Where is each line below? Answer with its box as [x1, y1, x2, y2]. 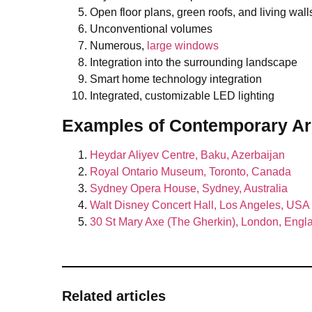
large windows [147, 40, 219, 52]
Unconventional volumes [90, 23, 212, 36]
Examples [62, 115, 143, 135]
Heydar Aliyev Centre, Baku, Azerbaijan [90, 148, 285, 161]
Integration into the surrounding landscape [90, 56, 297, 69]
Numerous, [90, 40, 147, 52]
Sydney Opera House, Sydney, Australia [90, 182, 288, 194]
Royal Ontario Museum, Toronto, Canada [90, 165, 291, 178]
